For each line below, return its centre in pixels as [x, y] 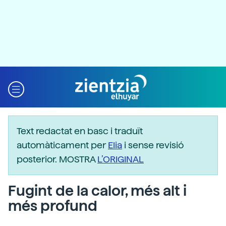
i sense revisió [153, 145]
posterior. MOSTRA [57, 159]
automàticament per [62, 145]
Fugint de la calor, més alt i [97, 191]
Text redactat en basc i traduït [80, 131]
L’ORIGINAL [121, 159]
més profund [53, 206]
